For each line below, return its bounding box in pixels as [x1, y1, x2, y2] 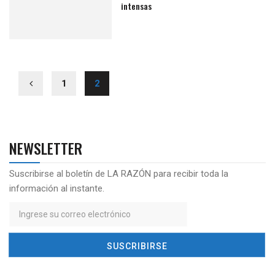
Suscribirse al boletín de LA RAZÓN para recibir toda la [9, 168, 228, 180]
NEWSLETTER [9, 137, 82, 160]
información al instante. [9, 183, 104, 195]
